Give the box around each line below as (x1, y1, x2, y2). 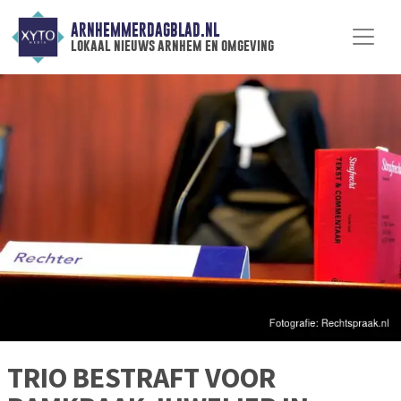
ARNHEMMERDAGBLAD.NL (70, 21, 219, 40)
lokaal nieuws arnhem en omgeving (70, 37, 274, 55)
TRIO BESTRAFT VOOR (7, 360, 276, 397)
